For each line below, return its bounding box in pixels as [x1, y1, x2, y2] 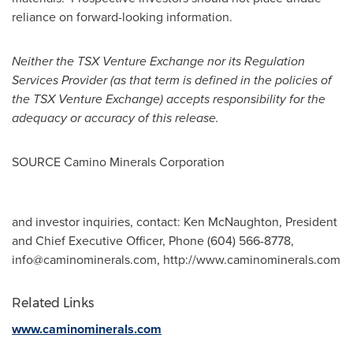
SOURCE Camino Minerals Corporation [12, 153, 225, 171]
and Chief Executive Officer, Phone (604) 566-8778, [12, 232, 294, 250]
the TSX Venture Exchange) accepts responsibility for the [12, 90, 325, 108]
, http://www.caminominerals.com [157, 251, 340, 269]
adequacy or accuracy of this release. [12, 109, 219, 127]
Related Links [12, 295, 94, 310]
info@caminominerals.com [12, 251, 157, 269]
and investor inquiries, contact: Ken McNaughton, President [12, 213, 337, 231]
